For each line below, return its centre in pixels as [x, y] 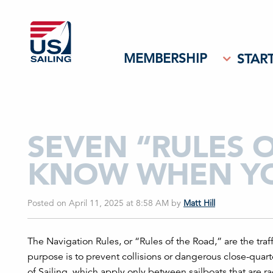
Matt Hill [199, 203]
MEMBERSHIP [165, 58]
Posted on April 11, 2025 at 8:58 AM [99, 203]
